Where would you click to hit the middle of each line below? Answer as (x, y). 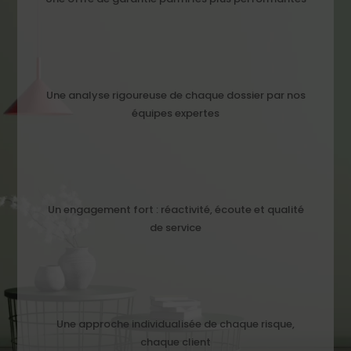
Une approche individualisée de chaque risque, (175, 324)
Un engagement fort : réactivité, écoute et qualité (175, 210)
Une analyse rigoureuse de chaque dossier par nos (175, 96)
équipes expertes (175, 114)
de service (175, 228)
